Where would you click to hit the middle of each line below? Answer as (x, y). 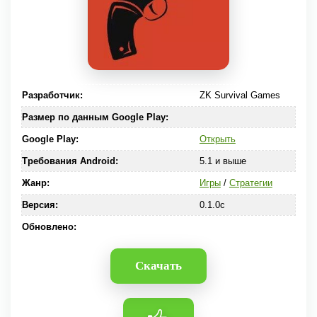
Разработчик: (52, 95)
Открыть (217, 139)
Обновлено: (49, 227)
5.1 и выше (223, 161)
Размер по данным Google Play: (95, 117)
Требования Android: (70, 161)
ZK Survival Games (240, 95)
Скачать (158, 266)
